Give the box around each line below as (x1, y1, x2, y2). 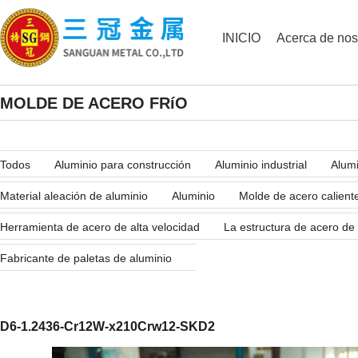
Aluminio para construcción (54, 158, 191, 171)
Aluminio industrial (215, 158, 307, 171)
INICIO (222, 31, 261, 45)
